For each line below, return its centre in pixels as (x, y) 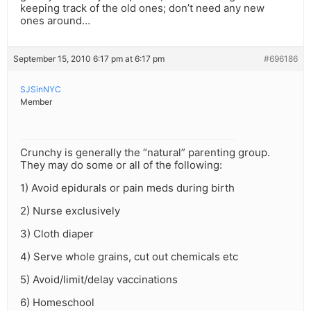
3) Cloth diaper (57, 234)
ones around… (55, 21)
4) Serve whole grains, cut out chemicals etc (129, 257)
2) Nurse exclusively (70, 211)
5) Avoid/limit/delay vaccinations (99, 280)
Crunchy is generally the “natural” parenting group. (145, 153)
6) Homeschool (57, 303)
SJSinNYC (41, 90)
